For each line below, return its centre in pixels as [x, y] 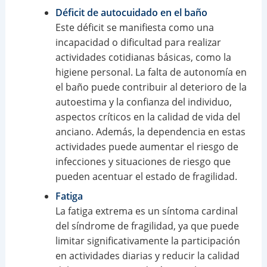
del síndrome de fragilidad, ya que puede [147, 226]
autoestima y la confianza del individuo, [143, 102]
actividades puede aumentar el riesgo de [147, 146]
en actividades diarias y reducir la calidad [147, 255]
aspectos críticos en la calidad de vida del [148, 117]
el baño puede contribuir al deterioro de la [151, 87]
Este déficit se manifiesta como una [134, 27]
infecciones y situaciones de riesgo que [143, 161]
